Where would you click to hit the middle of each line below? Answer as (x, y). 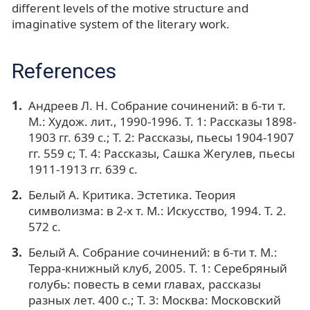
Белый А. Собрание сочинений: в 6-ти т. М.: (153, 252)
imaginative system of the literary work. (121, 24)
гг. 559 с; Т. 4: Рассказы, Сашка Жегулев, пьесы (161, 154)
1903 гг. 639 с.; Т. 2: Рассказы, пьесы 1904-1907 (161, 138)
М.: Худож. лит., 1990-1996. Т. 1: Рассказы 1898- (162, 122)
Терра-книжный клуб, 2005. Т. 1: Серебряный (157, 268)
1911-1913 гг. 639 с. (83, 170)
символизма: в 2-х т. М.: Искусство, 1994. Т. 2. (157, 211)
